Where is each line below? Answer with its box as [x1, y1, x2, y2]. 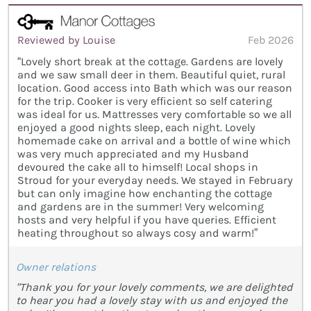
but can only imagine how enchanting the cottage [17, 187, 272, 200]
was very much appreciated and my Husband [17, 147, 249, 160]
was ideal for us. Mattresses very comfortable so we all [17, 108, 292, 121]
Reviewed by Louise [17, 33, 115, 47]
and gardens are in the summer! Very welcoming [17, 200, 264, 213]
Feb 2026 [248, 33, 294, 47]
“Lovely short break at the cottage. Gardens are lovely [17, 55, 283, 68]
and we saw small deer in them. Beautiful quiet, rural [17, 68, 285, 81]
